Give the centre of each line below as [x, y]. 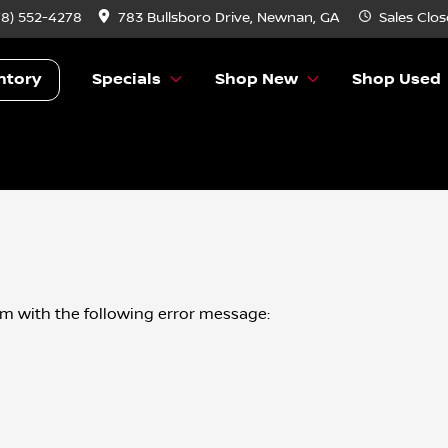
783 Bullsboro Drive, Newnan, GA [228, 18]
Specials [127, 79]
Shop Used [397, 79]
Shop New [257, 79]
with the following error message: [142, 314]
